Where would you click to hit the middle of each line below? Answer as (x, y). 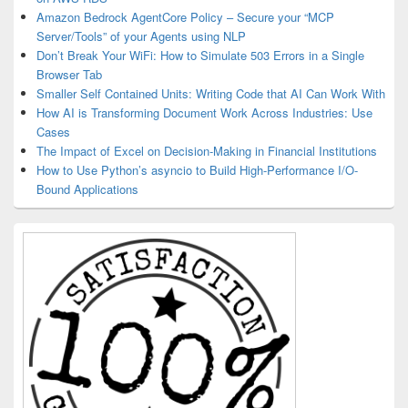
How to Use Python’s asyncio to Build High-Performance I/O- (197, 170)
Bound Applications (87, 189)
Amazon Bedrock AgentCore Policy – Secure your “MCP (185, 17)
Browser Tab (69, 74)
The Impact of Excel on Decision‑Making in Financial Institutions (207, 151)
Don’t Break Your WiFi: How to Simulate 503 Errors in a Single (200, 55)
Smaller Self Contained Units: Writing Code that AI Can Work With (211, 93)
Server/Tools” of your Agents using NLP (141, 36)
